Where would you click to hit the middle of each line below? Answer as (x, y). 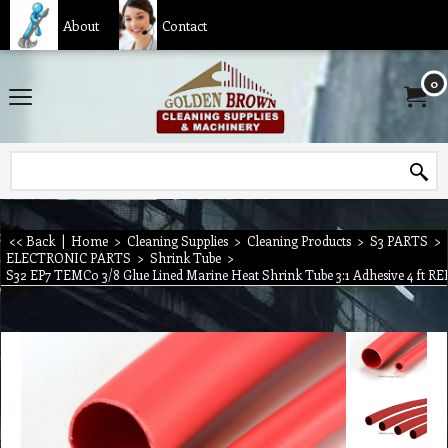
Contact (184, 25)
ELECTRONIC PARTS (68, 257)
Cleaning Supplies (177, 240)
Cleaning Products (299, 240)
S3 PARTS (399, 240)
